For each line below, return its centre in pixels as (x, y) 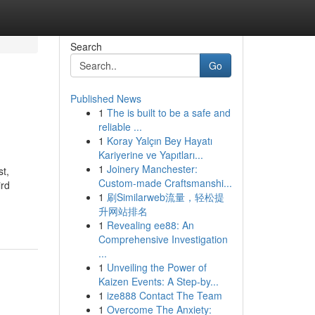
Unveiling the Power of (156, 267)
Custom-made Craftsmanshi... (165, 183)
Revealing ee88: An (150, 225)
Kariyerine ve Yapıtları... (150, 155)
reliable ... (120, 127)
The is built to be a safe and (168, 112)
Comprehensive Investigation (163, 239)
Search (86, 46)
